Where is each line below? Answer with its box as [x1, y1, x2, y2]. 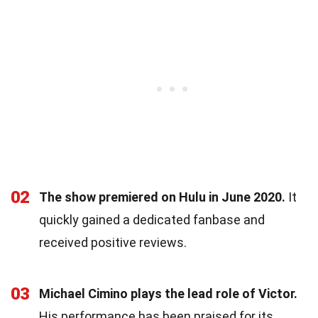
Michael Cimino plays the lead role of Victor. [39, 285, 297, 301]
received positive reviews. [39, 234, 187, 250]
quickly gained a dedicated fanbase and [39, 212, 265, 227]
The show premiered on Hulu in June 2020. [39, 189, 285, 204]
